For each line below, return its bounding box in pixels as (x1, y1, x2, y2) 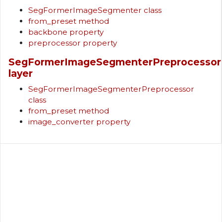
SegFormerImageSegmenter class (28, 5, 162, 15)
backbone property (28, 27, 104, 37)
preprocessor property (28, 38, 117, 48)
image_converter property (28, 117, 130, 127)
